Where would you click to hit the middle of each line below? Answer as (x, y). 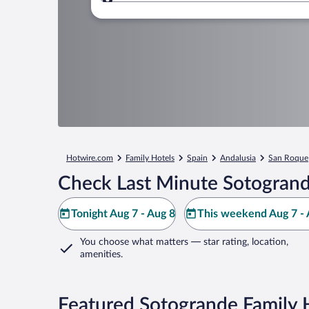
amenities (100, 255)
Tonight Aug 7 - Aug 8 (123, 214)
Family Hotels (150, 158)
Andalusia (238, 158)
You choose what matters (134, 242)
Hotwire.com (90, 158)
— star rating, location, (238, 242)
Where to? (155, 8)
